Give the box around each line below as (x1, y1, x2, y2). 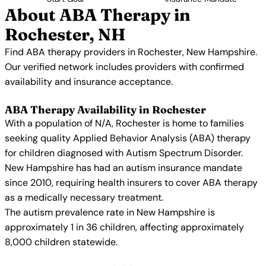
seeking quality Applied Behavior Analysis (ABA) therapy (5, 132, 251, 144)
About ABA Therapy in (5, 5, 191, 25)
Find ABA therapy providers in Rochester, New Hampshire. (5, 46, 257, 58)
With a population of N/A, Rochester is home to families (5, 117, 244, 129)
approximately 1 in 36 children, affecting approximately (5, 221, 244, 233)
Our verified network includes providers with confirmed (5, 61, 244, 73)
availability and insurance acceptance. (5, 75, 173, 88)
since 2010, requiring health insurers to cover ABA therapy (5, 176, 258, 189)
